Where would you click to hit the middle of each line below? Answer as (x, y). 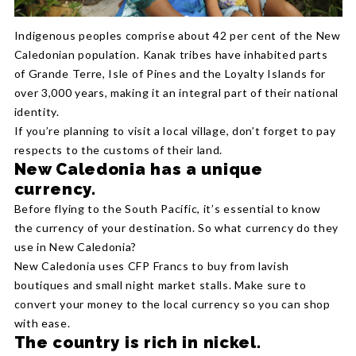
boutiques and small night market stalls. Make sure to (160, 285)
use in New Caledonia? (75, 247)
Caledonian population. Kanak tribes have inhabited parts (171, 55)
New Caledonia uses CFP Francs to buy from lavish (152, 266)
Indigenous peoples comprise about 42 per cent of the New (177, 36)
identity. (37, 112)
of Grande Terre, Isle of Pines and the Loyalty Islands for (170, 74)
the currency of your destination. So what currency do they (176, 228)
